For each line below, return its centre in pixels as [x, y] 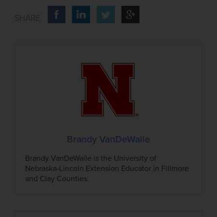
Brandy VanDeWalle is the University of [91, 158]
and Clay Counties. [57, 178]
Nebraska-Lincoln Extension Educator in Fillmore [107, 168]
